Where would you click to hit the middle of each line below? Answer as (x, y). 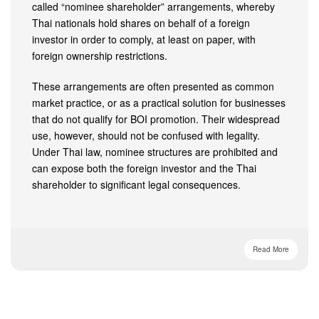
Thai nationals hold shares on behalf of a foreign (141, 23)
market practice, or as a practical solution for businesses (159, 103)
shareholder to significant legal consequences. (136, 184)
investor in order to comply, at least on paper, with (144, 39)
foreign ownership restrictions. (100, 56)
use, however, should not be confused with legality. (146, 135)
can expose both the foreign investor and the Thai (144, 168)
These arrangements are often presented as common (153, 86)
